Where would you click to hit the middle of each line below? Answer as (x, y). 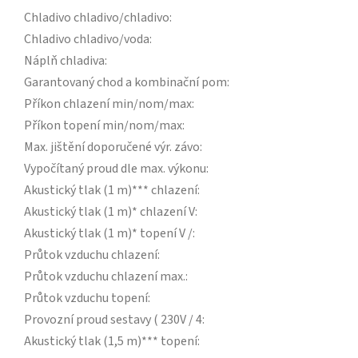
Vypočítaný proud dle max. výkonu (115, 169)
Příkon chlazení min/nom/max (108, 104)
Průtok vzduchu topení (86, 298)
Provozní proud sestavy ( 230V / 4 (113, 320)
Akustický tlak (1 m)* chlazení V (109, 212)
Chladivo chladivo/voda (87, 40)
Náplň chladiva (64, 61)
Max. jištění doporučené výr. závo (112, 147)
